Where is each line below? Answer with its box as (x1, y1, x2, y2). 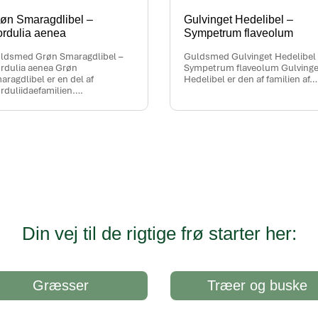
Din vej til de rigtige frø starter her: (21, 223, 297, 245)
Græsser (33, 278, 89, 294)
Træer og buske (207, 278, 307, 294)
